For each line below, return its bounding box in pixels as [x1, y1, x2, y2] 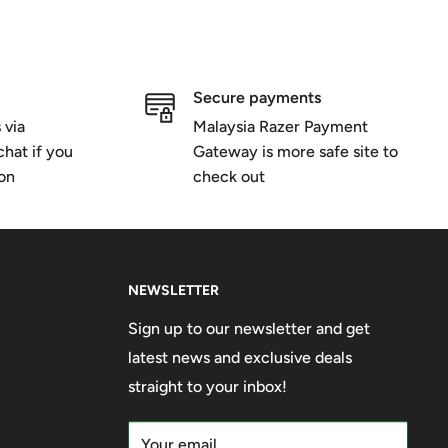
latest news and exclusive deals [128, 347, 352, 367]
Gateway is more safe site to [192, 141, 398, 161]
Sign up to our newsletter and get [128, 318, 370, 338]
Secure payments [192, 87, 321, 107]
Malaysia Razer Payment [192, 116, 368, 136]
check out [192, 166, 265, 186]
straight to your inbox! [128, 376, 287, 396]
